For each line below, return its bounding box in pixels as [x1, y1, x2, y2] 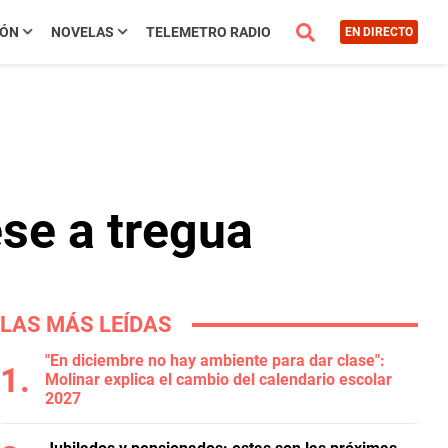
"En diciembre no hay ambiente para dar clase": [45, 351, 385, 370]
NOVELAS [50, 24, 114, 40]
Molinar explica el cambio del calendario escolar [45, 370, 392, 389]
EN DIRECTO [344, 25, 413, 39]
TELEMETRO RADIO [145, 24, 271, 40]
